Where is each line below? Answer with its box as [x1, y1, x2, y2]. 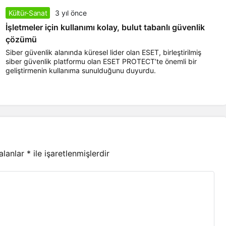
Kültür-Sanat [8, 9, 47, 18]
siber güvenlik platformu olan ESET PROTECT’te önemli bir [5, 57, 197, 66]
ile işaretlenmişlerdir [31, 148, 109, 158]
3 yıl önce [55, 9, 87, 18]
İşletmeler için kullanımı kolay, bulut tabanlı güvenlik [5, 22, 205, 33]
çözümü [5, 34, 37, 45]
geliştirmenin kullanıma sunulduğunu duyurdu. [5, 66, 156, 75]
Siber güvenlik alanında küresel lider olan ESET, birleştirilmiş [5, 48, 201, 57]
